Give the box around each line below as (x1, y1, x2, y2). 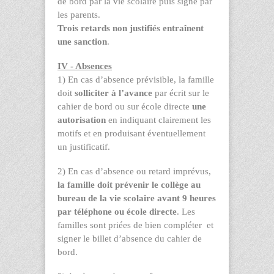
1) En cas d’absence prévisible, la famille (57, 74, 214, 84)
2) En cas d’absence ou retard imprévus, (57, 166, 211, 176)
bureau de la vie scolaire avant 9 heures (57, 193, 216, 203)
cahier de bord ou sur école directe (57, 101, 192, 111)
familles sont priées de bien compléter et (57, 220, 213, 230)
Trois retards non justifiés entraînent (57, 23, 204, 33)
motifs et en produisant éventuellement (57, 128, 206, 138)
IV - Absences (57, 61, 112, 71)
